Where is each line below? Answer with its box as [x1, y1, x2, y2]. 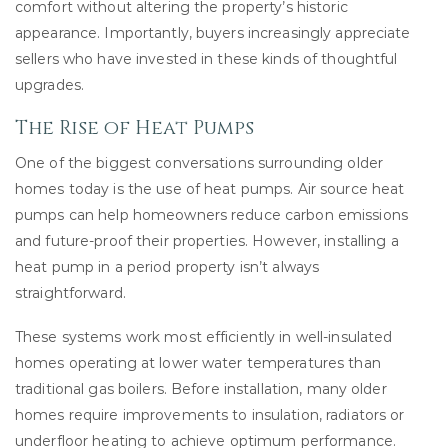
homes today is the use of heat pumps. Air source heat [15, 179, 405, 198]
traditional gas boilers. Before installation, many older [15, 379, 387, 398]
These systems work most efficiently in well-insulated [15, 327, 393, 346]
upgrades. [15, 75, 85, 94]
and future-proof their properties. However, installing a [15, 231, 399, 250]
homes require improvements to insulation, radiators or [15, 405, 405, 424]
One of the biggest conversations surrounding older [15, 153, 383, 172]
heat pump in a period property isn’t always [15, 257, 320, 276]
